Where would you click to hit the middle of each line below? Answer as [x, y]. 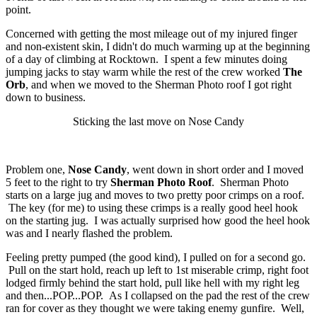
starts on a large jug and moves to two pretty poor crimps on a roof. [155, 195]
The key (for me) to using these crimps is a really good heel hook [152, 207]
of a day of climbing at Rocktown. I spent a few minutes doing [146, 59]
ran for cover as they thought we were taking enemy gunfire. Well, [155, 308]
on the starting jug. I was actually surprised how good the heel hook [158, 220]
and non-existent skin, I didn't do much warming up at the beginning [158, 46]
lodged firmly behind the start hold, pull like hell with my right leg [152, 282]
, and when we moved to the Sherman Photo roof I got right [158, 84]
